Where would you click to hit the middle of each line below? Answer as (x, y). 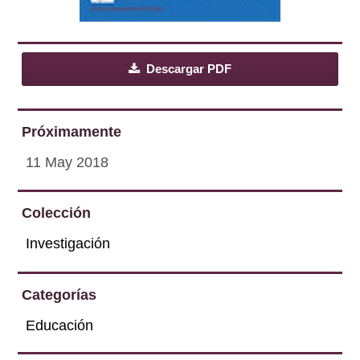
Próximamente (72, 131)
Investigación (68, 244)
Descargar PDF (187, 68)
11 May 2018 (67, 162)
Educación (60, 325)
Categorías (59, 295)
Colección (57, 213)
